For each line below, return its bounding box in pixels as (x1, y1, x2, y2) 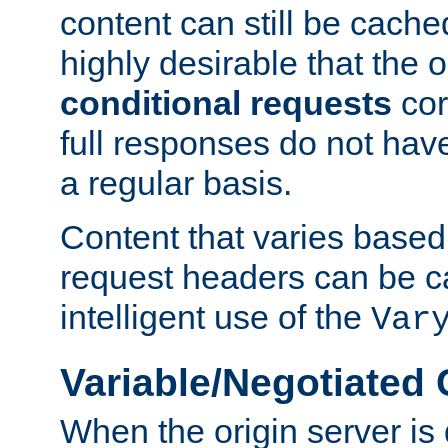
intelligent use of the (60, 298, 371, 337)
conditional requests (60, 84, 392, 123)
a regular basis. (60, 164, 292, 203)
